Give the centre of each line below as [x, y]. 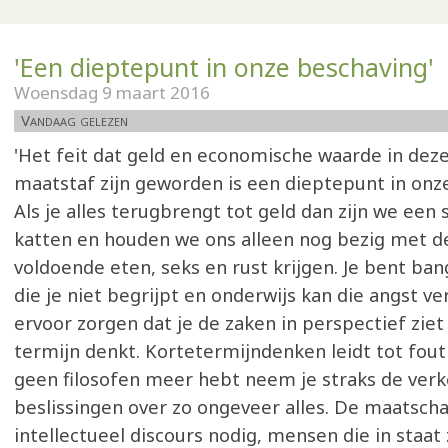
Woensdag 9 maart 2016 [112, 92]
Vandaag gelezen [74, 120]
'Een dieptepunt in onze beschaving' [224, 67]
